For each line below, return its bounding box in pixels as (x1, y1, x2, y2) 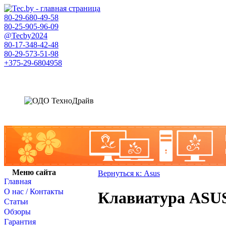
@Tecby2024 (4, 31, 47, 40)
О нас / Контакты (4, 187, 64, 196)
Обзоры (4, 207, 31, 216)
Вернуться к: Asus (98, 169, 160, 178)
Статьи (4, 197, 28, 206)
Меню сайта (12, 168, 56, 177)
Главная (4, 177, 31, 186)
